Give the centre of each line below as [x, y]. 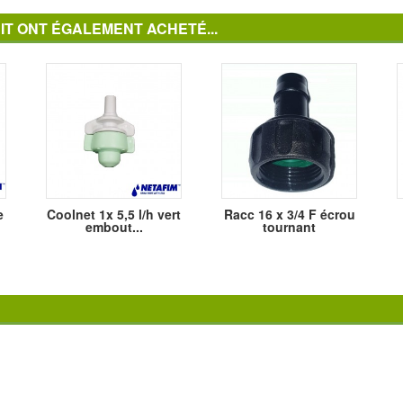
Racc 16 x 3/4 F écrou [289, 215]
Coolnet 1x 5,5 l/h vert [114, 215]
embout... [114, 227]
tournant [289, 227]
